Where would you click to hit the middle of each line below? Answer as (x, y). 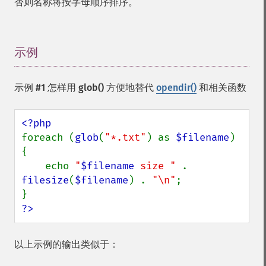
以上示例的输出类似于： (66, 244)
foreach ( (48, 137)
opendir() (176, 88)
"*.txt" (125, 137)
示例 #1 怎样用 (46, 88)
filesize (45, 180)
